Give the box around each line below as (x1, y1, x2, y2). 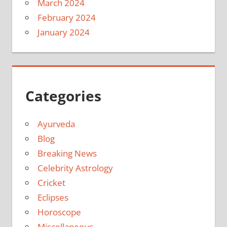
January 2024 (37, 26, 90, 38)
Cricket (37, 176, 65, 188)
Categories (25, 86, 101, 105)
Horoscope (37, 206, 81, 218)
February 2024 (37, 11, 96, 23)
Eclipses (37, 191, 68, 203)
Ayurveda (37, 118, 75, 130)
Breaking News (37, 147, 97, 159)
